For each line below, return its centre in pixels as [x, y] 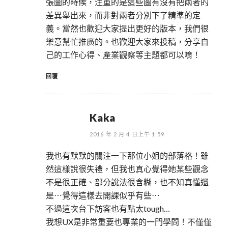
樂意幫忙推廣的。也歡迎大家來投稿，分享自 [127, 42]
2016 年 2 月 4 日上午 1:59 [127, 134]
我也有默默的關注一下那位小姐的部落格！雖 [127, 156]
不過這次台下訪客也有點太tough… [108, 209]
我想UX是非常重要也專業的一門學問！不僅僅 [129, 222]
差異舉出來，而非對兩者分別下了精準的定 [123, 15]
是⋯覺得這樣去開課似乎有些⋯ [103, 195]
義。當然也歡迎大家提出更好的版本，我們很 [127, 28]
